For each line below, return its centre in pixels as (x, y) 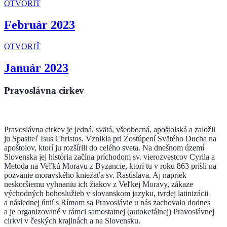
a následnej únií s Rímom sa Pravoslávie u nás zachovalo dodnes (107, 203)
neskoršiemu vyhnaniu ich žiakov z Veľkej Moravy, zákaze (99, 184)
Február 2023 (40, 25)
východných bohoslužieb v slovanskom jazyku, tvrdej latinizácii (106, 194)
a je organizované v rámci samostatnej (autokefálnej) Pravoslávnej (109, 212)
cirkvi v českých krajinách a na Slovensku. (72, 221)
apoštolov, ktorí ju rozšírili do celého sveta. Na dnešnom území (104, 148)
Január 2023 (36, 68)
